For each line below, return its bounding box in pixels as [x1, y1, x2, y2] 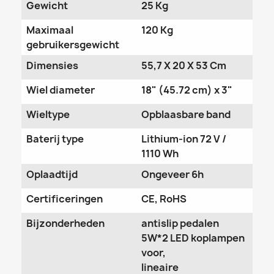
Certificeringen [26, 191, 103, 206]
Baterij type [26, 131, 84, 146]
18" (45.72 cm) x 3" [141, 83, 232, 97]
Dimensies [26, 58, 78, 72]
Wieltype [26, 107, 70, 121]
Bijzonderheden [26, 216, 105, 230]
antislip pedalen [141, 216, 219, 230]
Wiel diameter [26, 83, 95, 97]
